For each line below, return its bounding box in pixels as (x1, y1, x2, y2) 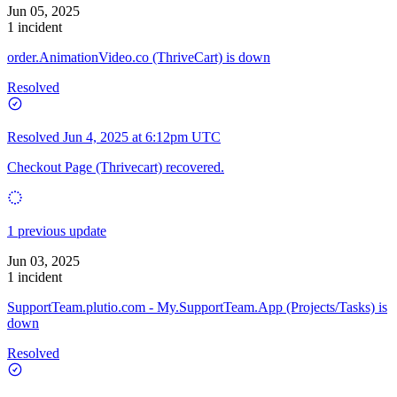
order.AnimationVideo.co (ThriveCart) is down (7, 49, 270, 65)
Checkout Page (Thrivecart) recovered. (7, 159, 224, 175)
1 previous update (7, 222, 106, 238)
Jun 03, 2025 (7, 253, 80, 269)
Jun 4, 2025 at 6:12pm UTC (63, 128, 221, 144)
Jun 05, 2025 (7, 3, 80, 19)
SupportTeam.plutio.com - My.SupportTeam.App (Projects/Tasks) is (7, 299, 387, 315)
